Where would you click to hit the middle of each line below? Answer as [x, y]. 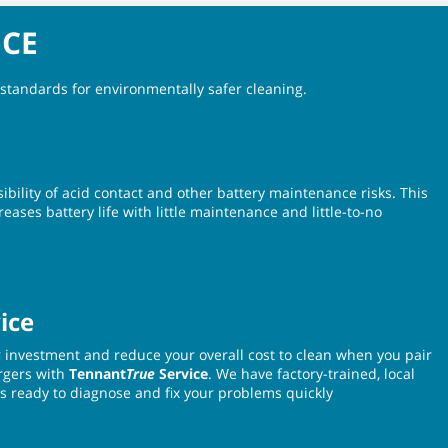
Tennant [97, 373]
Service [181, 373]
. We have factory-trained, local [311, 373]
